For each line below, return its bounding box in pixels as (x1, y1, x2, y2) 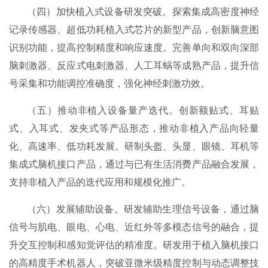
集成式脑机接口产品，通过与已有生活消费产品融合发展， (9, 159, 259, 169)
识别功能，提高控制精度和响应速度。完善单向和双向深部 (9, 42, 259, 53)
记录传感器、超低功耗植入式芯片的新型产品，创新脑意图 (9, 24, 259, 35)
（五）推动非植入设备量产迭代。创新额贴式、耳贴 (27, 105, 259, 115)
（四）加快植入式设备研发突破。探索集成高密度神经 (27, 6, 259, 17)
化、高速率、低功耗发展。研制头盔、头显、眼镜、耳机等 (9, 141, 259, 151)
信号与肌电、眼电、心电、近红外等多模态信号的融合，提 (9, 221, 259, 232)
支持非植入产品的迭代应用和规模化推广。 (9, 176, 191, 187)
